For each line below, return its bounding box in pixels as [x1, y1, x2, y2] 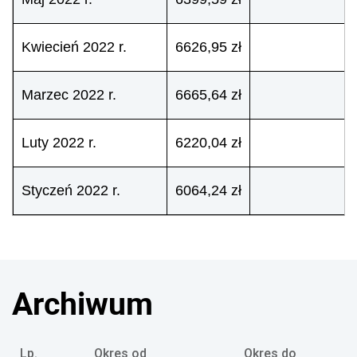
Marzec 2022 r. [22, 87, 120, 103]
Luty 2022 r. [22, 135, 96, 151]
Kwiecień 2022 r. [22, 39, 131, 55]
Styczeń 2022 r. [22, 182, 120, 198]
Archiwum [12, 282, 153, 324]
